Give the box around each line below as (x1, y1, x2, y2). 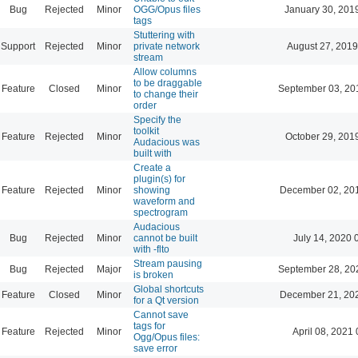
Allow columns (133, 66, 197, 78)
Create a (133, 161, 171, 173)
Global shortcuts (133, 283, 204, 295)
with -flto (133, 243, 169, 255)
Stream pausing (133, 257, 202, 269)
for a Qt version (133, 294, 199, 306)
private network (133, 40, 200, 52)
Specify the (133, 113, 181, 125)
